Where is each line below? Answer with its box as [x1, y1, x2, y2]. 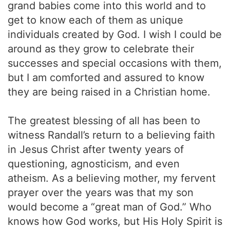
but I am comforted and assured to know [8, 71, 204, 84]
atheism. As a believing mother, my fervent [8, 172, 216, 184]
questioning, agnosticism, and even [8, 158, 180, 170]
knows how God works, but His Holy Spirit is [8, 215, 222, 227]
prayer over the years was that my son [8, 186, 194, 199]
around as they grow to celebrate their [8, 43, 194, 55]
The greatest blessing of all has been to [8, 114, 200, 127]
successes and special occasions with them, [8, 57, 222, 69]
